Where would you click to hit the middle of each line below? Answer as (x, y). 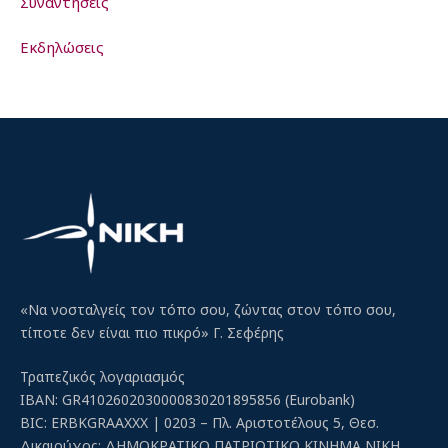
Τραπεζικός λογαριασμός (102, 376)
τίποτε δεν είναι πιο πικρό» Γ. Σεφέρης (152, 332)
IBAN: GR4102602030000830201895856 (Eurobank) (187, 399)
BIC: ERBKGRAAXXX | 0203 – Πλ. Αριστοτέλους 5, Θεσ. (199, 422)
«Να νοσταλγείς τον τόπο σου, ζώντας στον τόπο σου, (208, 309)
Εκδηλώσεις (62, 46)
